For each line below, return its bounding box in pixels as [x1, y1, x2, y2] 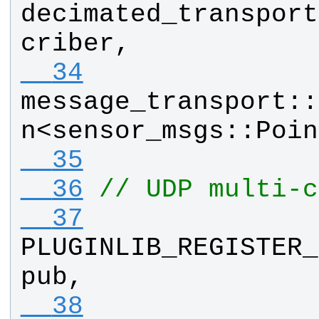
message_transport [20, 88, 287, 117]
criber [20, 29, 115, 59]
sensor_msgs [51, 117, 224, 147]
